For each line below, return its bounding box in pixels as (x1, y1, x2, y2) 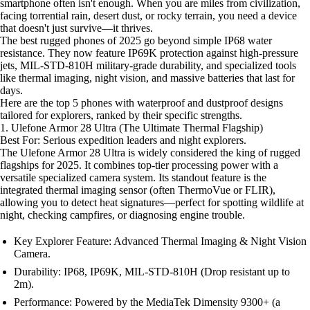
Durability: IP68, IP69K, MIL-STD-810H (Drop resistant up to (14, 266, 290, 277)
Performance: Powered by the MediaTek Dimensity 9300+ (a (14, 296, 280, 308)
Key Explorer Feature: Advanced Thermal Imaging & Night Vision (14, 235, 307, 247)
